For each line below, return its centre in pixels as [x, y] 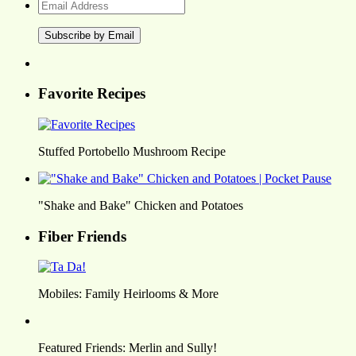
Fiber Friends [82, 236]
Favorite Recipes [92, 94]
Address [59, 18]
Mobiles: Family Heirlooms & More [128, 294]
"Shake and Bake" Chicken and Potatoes [141, 206]
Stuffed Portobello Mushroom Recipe [132, 152]
